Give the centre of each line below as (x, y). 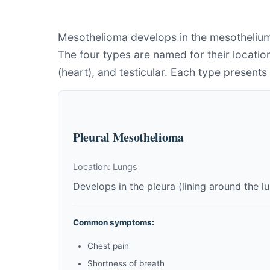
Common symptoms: (114, 222)
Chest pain (108, 246)
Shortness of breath (126, 263)
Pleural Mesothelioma (128, 137)
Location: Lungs (105, 167)
